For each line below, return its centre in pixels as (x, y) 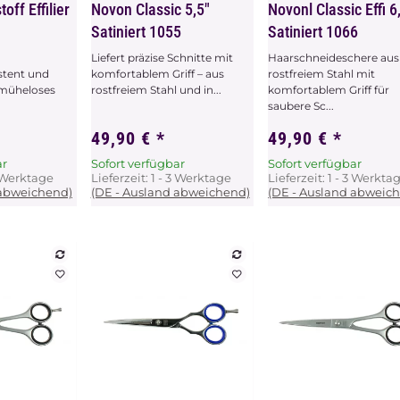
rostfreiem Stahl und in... (156, 89)
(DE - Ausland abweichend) (170, 192)
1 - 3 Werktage (191, 177)
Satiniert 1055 (136, 31)
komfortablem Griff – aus (157, 73)
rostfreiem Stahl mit (322, 73)
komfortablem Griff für (329, 89)
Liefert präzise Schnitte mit (162, 57)
